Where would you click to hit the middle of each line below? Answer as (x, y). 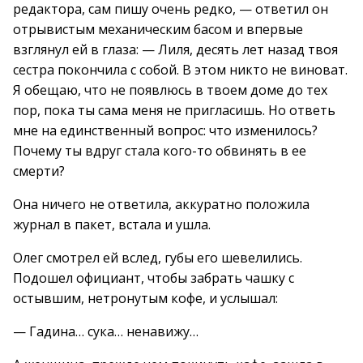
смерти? (39, 171)
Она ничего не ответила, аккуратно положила (161, 204)
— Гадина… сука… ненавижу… (106, 331)
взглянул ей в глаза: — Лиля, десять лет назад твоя (175, 49)
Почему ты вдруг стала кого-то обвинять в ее (160, 151)
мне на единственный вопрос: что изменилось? (165, 130)
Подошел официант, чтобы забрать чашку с (154, 278)
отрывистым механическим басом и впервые (158, 29)
